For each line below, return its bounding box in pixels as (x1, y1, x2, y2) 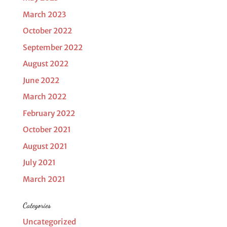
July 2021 (22, 158, 56, 167)
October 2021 (22, 125, 71, 134)
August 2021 (22, 141, 67, 151)
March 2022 (22, 92, 66, 101)
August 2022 (22, 59, 68, 68)
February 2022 (22, 108, 75, 118)
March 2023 (22, 9, 66, 19)
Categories (22, 200, 51, 210)
